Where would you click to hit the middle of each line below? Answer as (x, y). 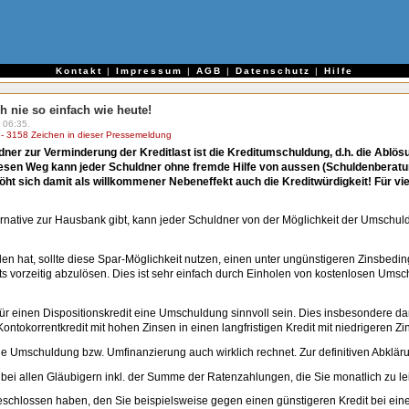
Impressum (149, 71)
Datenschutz (273, 71)
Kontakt (79, 71)
